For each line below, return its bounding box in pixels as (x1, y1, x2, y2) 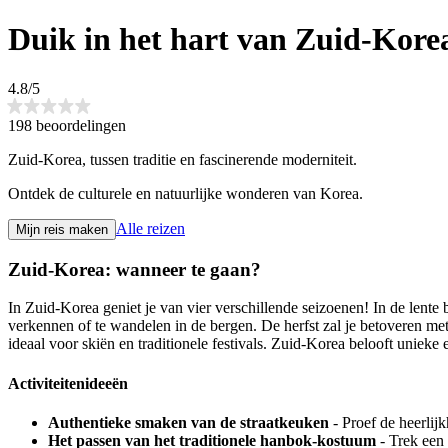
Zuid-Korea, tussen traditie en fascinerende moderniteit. (8, 150, 357, 168)
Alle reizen (116, 219, 185, 237)
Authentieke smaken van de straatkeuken (48, 413, 329, 431)
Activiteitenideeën (8, 374, 128, 392)
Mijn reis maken (16, 221, 108, 237)
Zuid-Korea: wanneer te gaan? (8, 258, 261, 280)
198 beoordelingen (8, 116, 126, 134)
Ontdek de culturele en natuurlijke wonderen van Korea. (8, 184, 363, 202)
